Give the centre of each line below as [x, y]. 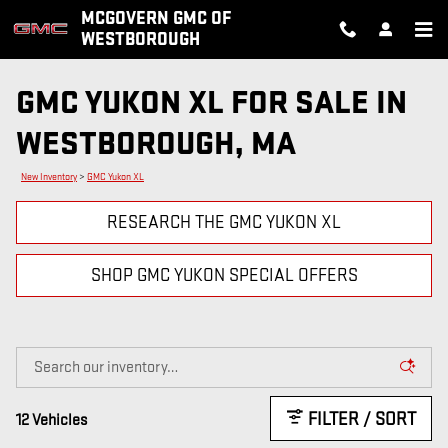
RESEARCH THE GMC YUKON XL [224, 222]
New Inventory [49, 177]
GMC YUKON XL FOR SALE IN [211, 103]
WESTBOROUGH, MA [156, 144]
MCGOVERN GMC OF [156, 18]
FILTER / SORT [362, 419]
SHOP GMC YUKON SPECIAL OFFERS [224, 275]
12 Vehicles [51, 420]
